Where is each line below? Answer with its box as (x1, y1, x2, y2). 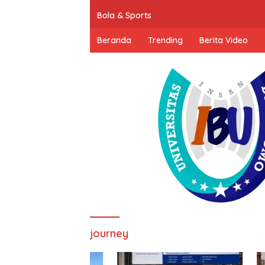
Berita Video (199, 34, 248, 46)
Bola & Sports (97, 9, 151, 21)
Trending (148, 34, 183, 46)
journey (90, 227, 128, 241)
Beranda (97, 34, 131, 46)
